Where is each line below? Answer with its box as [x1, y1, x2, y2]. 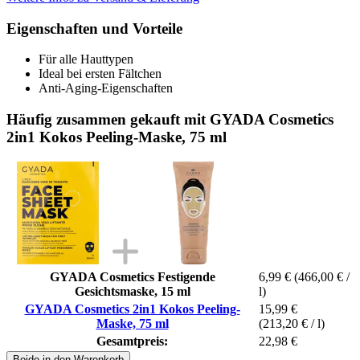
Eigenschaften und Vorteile [6, 19, 182, 37]
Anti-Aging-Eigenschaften [39, 81, 173, 96]
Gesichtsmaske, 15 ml [74, 284, 190, 298]
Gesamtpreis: [96, 333, 168, 348]
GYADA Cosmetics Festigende [49, 269, 215, 284]
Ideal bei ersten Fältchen [39, 67, 162, 81]
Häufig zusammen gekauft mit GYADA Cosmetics [6, 110, 333, 128]
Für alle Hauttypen [39, 52, 133, 67]
